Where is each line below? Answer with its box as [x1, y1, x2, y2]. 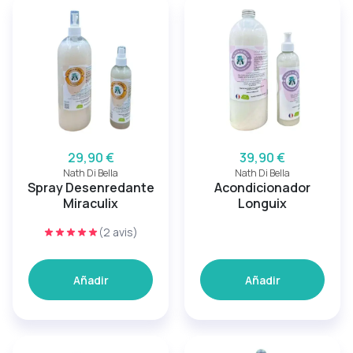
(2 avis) [98, 225, 138, 240]
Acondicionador [214, 179, 310, 196]
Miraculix [63, 195, 118, 212]
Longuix [238, 195, 287, 212]
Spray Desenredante [27, 179, 154, 196]
